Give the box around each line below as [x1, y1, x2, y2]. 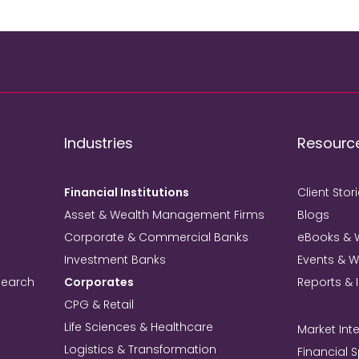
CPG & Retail [64, 296, 135, 313]
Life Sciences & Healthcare [64, 319, 214, 335]
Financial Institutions [64, 184, 190, 200]
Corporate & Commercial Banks [64, 229, 249, 245]
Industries [64, 133, 133, 153]
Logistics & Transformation [64, 341, 217, 357]
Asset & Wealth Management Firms [64, 207, 265, 223]
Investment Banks [64, 252, 167, 268]
